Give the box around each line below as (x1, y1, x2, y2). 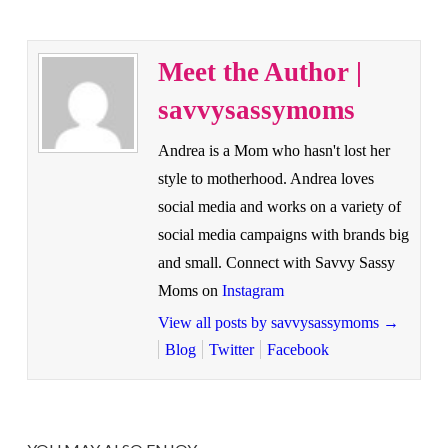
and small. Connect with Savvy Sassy (157, 254, 395, 272)
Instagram (221, 282, 284, 300)
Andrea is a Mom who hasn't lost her (157, 142, 390, 160)
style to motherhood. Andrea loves (157, 170, 374, 188)
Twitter (208, 341, 254, 359)
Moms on (157, 282, 222, 300)
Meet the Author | (157, 57, 362, 88)
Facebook (266, 341, 329, 359)
